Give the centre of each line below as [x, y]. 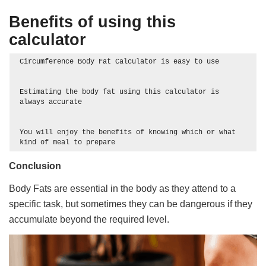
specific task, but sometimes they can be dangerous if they [131, 204]
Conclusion [35, 166]
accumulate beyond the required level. [89, 220]
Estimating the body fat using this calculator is [120, 92]
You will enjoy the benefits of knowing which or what [128, 133]
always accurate [51, 102]
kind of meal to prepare [70, 143]
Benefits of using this [93, 22]
